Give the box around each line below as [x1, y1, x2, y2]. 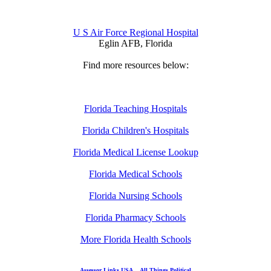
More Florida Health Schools [80, 233, 191, 244]
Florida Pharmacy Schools [85, 212, 186, 223]
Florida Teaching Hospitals [84, 103, 187, 114]
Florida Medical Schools [89, 168, 182, 179]
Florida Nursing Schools [89, 190, 182, 201]
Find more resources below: [82, 59, 189, 70]
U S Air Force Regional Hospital [73, 27, 198, 38]
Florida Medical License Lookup [73, 146, 198, 157]
